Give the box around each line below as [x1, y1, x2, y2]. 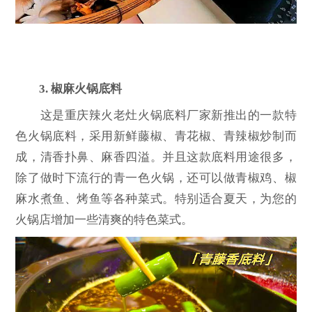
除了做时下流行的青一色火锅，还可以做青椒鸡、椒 [15, 171, 297, 185]
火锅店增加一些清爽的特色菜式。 [15, 213, 194, 227]
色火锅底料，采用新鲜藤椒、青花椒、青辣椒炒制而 [15, 130, 297, 143]
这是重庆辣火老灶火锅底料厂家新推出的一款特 [15, 109, 297, 123]
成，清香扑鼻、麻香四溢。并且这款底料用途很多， [15, 150, 297, 164]
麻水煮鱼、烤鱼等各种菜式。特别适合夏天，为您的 [15, 192, 297, 206]
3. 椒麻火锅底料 [39, 81, 123, 95]
